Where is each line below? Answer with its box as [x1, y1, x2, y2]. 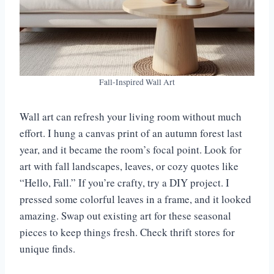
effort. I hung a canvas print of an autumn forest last [20, 126, 242, 141]
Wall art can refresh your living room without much [20, 109, 242, 124]
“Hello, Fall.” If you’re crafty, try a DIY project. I [20, 176, 229, 190]
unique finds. [20, 242, 75, 256]
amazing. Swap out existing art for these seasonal [20, 209, 231, 223]
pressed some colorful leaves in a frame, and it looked [20, 192, 251, 207]
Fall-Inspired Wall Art [99, 76, 175, 88]
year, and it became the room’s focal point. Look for [20, 143, 242, 157]
